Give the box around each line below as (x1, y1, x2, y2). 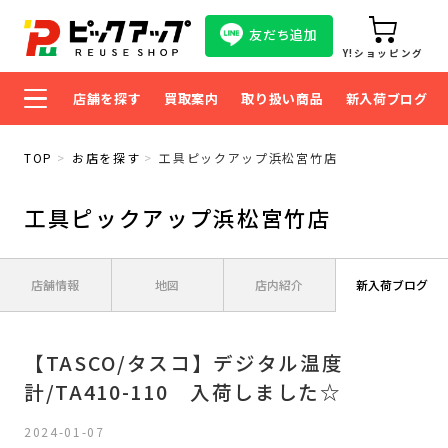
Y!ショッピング (342, 46, 425, 61)
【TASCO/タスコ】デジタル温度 (23, 347, 344, 377)
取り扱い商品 (241, 89, 324, 109)
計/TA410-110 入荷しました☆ (23, 376, 342, 406)
